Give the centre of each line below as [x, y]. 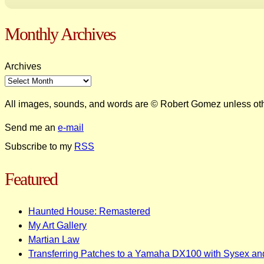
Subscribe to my [39, 146]
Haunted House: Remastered [89, 211]
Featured [31, 179]
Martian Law [54, 239]
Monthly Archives [60, 34]
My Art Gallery [57, 225]
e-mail [71, 127]
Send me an [31, 127]
